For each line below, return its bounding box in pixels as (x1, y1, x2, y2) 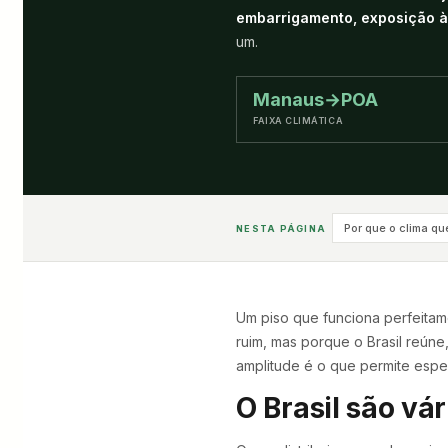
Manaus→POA (253, 89, 378, 110)
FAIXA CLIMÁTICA (253, 115, 344, 126)
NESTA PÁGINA (236, 222, 327, 234)
